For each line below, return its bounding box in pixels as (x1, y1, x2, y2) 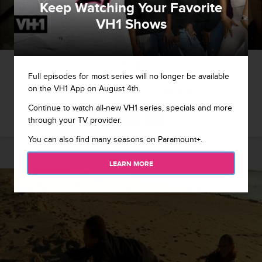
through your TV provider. (28, 115, 122, 125)
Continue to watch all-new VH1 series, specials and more (28, 102, 232, 113)
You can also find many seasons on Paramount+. (28, 134, 202, 144)
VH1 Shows (95, 15, 167, 33)
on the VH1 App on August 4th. (28, 83, 140, 94)
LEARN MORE (109, 159, 153, 168)
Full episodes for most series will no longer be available (28, 71, 229, 81)
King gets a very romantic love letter (65, 85, 196, 95)
